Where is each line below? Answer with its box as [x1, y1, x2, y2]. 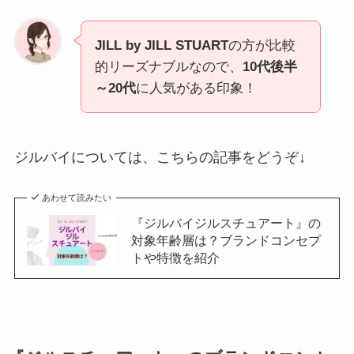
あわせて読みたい [42, 193, 112, 203]
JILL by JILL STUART [94, 37, 228, 53]
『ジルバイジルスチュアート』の [130, 216, 321, 231]
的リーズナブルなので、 [94, 58, 243, 74]
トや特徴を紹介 [130, 250, 220, 265]
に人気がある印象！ [135, 80, 257, 96]
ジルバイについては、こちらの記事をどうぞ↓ [13, 149, 306, 165]
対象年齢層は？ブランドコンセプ [130, 233, 321, 248]
